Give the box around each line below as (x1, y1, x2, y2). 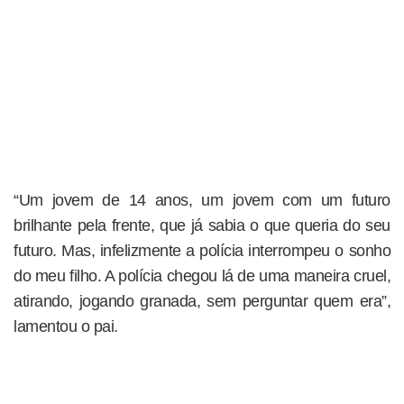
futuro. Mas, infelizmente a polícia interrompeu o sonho (14, 242, 390, 261)
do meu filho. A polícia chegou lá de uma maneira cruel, (14, 267, 390, 286)
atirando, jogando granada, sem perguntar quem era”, (14, 292, 390, 311)
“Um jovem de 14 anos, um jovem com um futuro (14, 191, 390, 210)
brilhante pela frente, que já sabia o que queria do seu (14, 216, 390, 235)
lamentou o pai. (14, 317, 118, 336)
